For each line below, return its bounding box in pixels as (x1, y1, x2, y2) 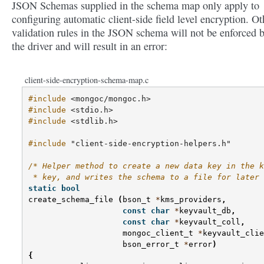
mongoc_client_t (123, 229, 193, 238)
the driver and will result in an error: (12, 39, 167, 54)
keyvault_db (179, 206, 231, 216)
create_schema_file (28, 195, 113, 204)
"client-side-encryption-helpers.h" (71, 139, 231, 148)
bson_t (123, 195, 151, 204)
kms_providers (160, 195, 222, 204)
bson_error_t (123, 240, 179, 249)
